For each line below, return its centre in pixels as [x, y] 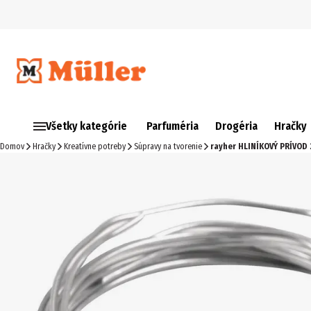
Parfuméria [173, 126]
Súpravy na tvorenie [168, 146]
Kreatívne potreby [95, 146]
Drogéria [236, 126]
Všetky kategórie [86, 126]
